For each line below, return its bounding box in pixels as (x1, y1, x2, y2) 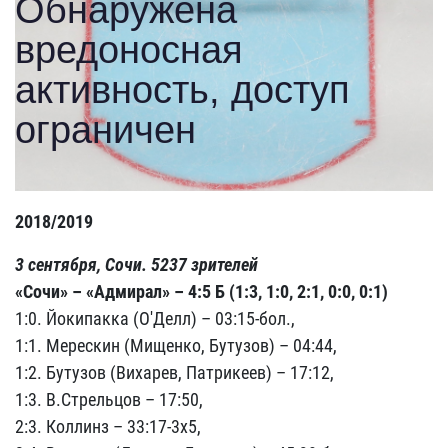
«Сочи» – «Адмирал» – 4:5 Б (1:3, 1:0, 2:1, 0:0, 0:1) (15, 280, 388, 302)
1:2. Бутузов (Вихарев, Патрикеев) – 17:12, (15, 361, 334, 383)
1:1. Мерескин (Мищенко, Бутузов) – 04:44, (15, 334, 337, 356)
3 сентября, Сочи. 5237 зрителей (15, 253, 258, 275)
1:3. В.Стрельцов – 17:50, (15, 388, 203, 410)
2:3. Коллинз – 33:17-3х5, (15, 415, 201, 437)
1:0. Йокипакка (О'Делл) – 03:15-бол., (15, 307, 295, 329)
